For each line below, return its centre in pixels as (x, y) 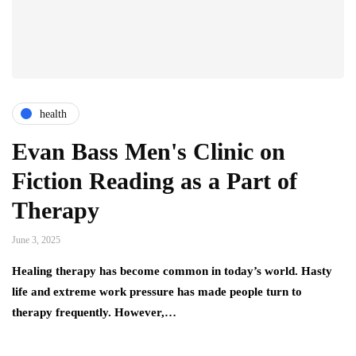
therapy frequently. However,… (94, 313)
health (53, 114)
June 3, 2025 (36, 240)
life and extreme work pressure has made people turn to (157, 292)
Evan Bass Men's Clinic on (149, 152)
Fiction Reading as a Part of (155, 181)
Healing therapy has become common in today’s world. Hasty (172, 271)
